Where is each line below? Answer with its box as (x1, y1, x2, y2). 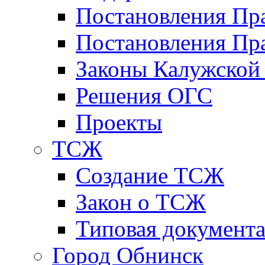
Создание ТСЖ (76, 162, 224, 188)
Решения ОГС (76, 82, 212, 108)
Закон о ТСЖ (76, 189, 206, 215)
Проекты (76, 109, 162, 135)
